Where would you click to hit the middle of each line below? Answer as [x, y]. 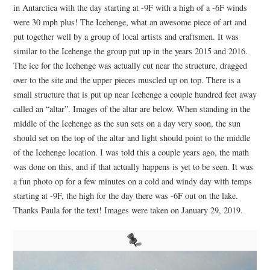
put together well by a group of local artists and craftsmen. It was [126, 36]
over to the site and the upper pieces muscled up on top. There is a [127, 80]
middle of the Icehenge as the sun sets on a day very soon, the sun [127, 123]
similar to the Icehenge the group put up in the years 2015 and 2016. [130, 51]
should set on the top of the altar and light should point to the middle [131, 137]
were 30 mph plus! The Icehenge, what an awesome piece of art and [130, 22]
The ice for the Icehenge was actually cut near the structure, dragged [130, 65]
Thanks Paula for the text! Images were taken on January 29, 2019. [128, 210]
